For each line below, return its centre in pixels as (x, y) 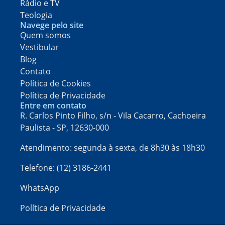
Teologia (36, 15)
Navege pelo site (52, 25)
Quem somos (45, 35)
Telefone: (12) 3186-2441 (66, 168)
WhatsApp (40, 188)
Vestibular (39, 47)
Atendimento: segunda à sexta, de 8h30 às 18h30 (113, 148)
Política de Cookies (55, 84)
